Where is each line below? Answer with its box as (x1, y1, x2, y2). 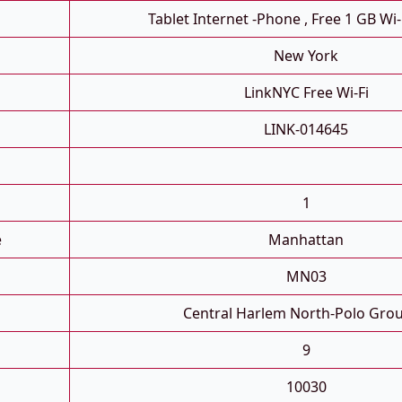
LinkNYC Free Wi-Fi (243, 83, 369, 103)
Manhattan (268, 230, 344, 250)
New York (274, 46, 338, 66)
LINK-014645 (264, 119, 348, 140)
